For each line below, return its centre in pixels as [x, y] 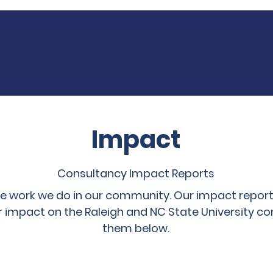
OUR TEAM [209, 36]
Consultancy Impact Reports [136, 173]
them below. [136, 228]
